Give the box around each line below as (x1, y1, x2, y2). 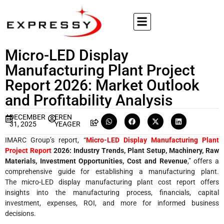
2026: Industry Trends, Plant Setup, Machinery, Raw (51, 146, 219, 154)
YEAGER (54, 120, 80, 128)
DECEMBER (9, 113, 46, 121)
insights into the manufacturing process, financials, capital (5, 188, 219, 196)
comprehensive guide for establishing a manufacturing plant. (5, 167, 219, 175)
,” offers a (187, 156, 219, 165)
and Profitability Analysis (5, 91, 172, 109)
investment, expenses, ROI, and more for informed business (5, 198, 219, 207)
